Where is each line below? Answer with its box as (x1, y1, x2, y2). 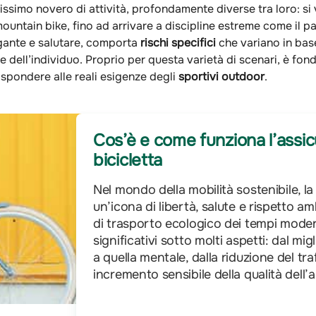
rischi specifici (140, 35, 216, 50)
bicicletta (93, 149, 162, 171)
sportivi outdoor (178, 68, 265, 84)
